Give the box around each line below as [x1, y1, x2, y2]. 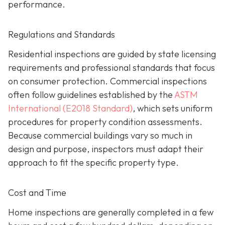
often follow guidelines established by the [8, 89, 174, 101]
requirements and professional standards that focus [8, 62, 215, 74]
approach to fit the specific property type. [8, 157, 179, 169]
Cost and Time [8, 187, 66, 199]
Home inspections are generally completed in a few [8, 206, 213, 218]
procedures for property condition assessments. [8, 116, 202, 128]
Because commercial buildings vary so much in [8, 130, 192, 142]
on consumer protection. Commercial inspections [8, 75, 207, 87]
